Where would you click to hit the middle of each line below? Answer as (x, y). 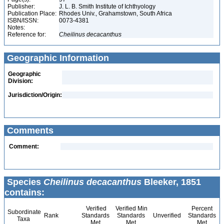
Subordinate (23, 212)
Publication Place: (32, 13)
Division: (20, 81)
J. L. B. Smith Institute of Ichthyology (108, 6)
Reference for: (27, 34)
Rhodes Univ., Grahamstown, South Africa (116, 13)
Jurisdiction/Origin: (35, 95)
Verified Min (131, 208)
